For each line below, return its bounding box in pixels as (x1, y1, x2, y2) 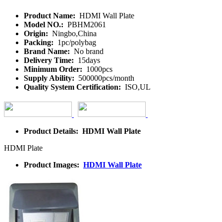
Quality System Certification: (24, 82, 123, 91)
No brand (72, 47, 104, 55)
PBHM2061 (65, 20, 106, 29)
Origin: (24, 29, 50, 38)
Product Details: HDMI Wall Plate (24, 126, 141, 135)
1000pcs (84, 64, 112, 73)
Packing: (24, 38, 55, 47)
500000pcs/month (76, 73, 134, 82)
